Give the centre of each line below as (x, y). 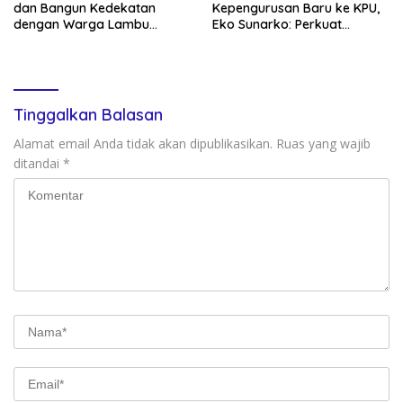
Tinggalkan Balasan (88, 114)
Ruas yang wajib (323, 143)
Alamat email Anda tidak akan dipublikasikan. (143, 143)
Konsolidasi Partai (266, 40)
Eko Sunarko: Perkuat (277, 24)
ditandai (38, 163)
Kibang (35, 40)
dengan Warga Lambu (81, 24)
